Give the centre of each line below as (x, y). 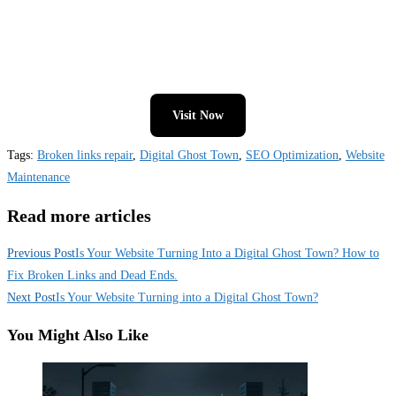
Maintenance (38, 178)
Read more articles (79, 215)
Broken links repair (85, 156)
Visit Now (198, 116)
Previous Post (41, 254)
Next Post (31, 298)
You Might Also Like (78, 335)
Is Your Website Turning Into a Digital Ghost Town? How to (227, 254)
